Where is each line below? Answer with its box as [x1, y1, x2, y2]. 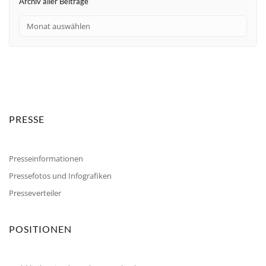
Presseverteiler [9, 187, 61, 198]
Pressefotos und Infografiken [9, 170, 112, 181]
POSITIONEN [9, 223, 72, 235]
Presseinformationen [9, 153, 83, 164]
